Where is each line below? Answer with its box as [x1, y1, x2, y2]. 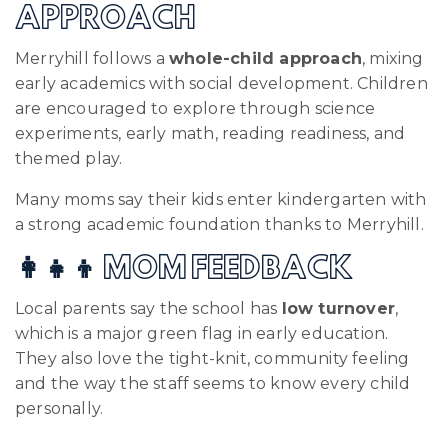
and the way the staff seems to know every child [15, 373, 411, 393]
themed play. [15, 148, 123, 168]
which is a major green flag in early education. [15, 323, 389, 343]
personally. [15, 398, 104, 418]
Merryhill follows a [15, 48, 169, 68]
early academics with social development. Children [15, 73, 428, 93]
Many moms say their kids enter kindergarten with [15, 189, 427, 209]
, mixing [362, 48, 424, 68]
